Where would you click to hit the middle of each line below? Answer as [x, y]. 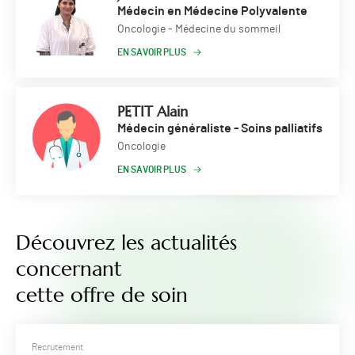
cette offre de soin [102, 295]
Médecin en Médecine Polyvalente [212, 11]
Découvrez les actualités [126, 243]
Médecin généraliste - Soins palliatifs [220, 128]
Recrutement [57, 347]
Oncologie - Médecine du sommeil [199, 29]
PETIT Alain [153, 111]
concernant [69, 269]
